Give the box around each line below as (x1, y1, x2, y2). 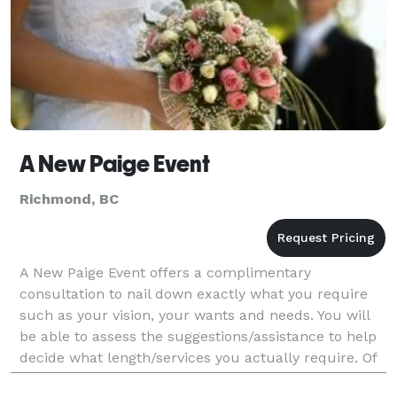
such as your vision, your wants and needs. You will (19, 306, 370, 323)
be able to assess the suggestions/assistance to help (19, 327, 377, 345)
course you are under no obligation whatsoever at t (19, 370, 370, 387)
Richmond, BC (19, 190, 119, 207)
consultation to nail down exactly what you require (19, 284, 368, 302)
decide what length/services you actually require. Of (19, 348, 377, 366)
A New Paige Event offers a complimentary (19, 263, 311, 281)
